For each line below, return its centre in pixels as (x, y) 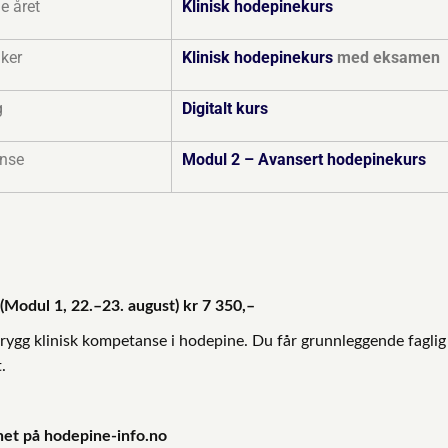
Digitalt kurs (225, 108)
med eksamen (386, 57)
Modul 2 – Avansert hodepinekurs (304, 159)
